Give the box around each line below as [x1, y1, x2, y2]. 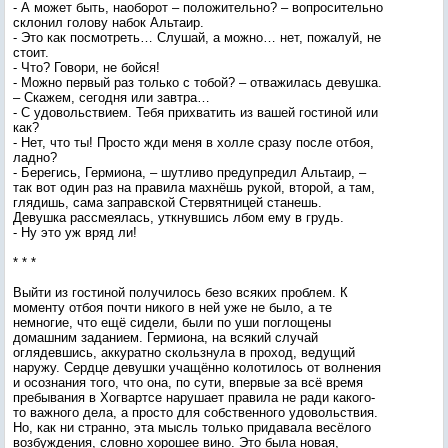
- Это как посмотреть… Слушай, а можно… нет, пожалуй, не [13, 30, 381, 45]
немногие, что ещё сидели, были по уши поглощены [13, 315, 331, 330]
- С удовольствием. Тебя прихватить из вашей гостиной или [13, 105, 378, 120]
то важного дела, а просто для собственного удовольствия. [13, 405, 378, 420]
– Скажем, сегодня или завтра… [13, 90, 210, 105]
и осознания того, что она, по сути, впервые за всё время [13, 375, 363, 390]
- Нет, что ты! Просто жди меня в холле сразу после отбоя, [13, 135, 374, 150]
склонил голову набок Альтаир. [13, 15, 204, 30]
